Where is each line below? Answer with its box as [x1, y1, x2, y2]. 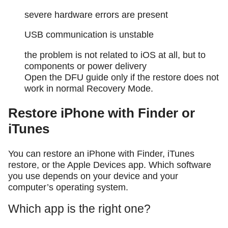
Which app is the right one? [8, 202, 151, 216]
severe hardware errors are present [24, 9, 168, 20]
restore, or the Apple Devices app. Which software [8, 159, 211, 170]
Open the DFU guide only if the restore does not [24, 72, 219, 82]
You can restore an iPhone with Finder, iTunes [8, 148, 194, 159]
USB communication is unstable [24, 30, 154, 40]
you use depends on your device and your [8, 170, 178, 181]
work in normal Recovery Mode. [24, 83, 153, 94]
